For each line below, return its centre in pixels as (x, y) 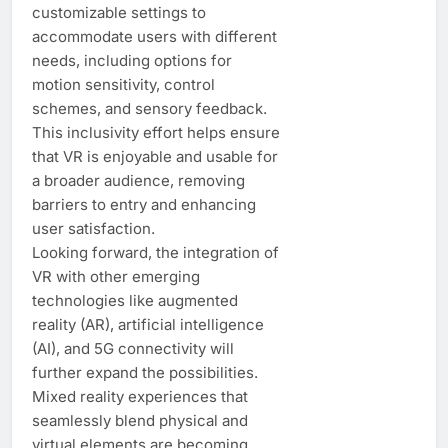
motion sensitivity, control (123, 84)
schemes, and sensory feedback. (149, 108)
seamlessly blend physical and (140, 420)
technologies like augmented (135, 300)
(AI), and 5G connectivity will (133, 348)
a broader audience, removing (138, 180)
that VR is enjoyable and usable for (155, 156)
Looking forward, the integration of (155, 252)
